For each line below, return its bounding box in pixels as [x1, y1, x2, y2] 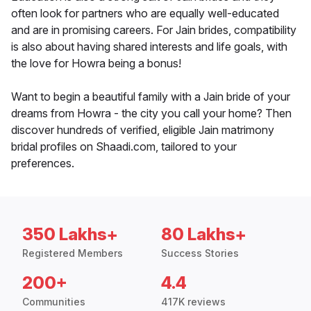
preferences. [11, 156, 74, 171]
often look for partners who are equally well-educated [11, 6, 279, 21]
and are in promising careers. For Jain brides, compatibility [11, 23, 296, 37]
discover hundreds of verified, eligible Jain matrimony [11, 123, 274, 137]
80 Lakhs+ [161, 224, 246, 245]
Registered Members [22, 247, 123, 260]
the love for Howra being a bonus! [11, 56, 181, 71]
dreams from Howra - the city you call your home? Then [11, 106, 292, 121]
